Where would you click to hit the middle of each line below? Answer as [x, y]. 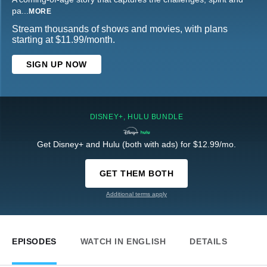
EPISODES [34, 242]
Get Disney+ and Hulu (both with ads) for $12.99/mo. [136, 145]
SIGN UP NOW [57, 65]
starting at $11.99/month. [63, 40]
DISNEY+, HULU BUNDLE [136, 117]
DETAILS [209, 242]
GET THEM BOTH [136, 174]
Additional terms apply [136, 194]
